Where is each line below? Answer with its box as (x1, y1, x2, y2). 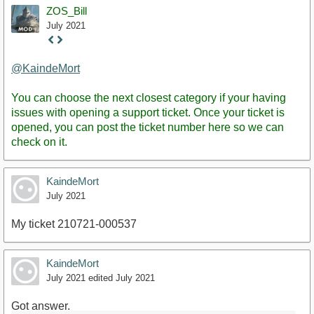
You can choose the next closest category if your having (11, 91, 286, 104)
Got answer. (11, 299, 70, 312)
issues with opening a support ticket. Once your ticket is (11, 106, 285, 118)
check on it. (11, 135, 67, 148)
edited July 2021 (88, 272, 155, 283)
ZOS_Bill (46, 5, 87, 18)
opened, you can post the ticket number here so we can (11, 121, 284, 133)
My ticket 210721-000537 (11, 217, 137, 230)
